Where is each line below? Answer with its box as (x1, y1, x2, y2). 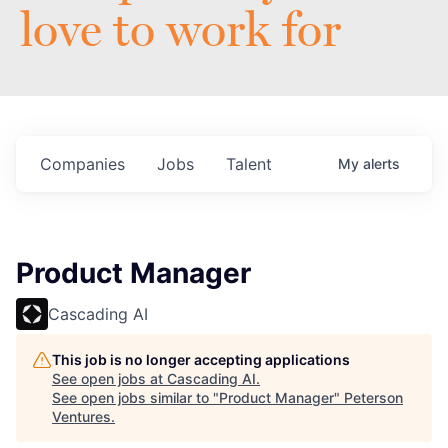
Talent (226, 154, 272, 175)
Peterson (344, 389, 403, 407)
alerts (363, 155, 400, 173)
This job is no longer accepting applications (52, 351, 350, 369)
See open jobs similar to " (52, 389, 219, 407)
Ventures (52, 408, 111, 426)
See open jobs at (52, 370, 167, 388)
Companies (40, 154, 125, 175)
